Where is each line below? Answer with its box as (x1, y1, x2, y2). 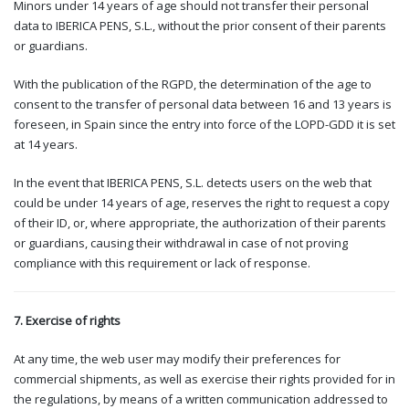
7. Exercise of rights (14, 311, 121, 329)
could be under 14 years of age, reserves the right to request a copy (14, 194, 390, 211)
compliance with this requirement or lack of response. (14, 254, 310, 271)
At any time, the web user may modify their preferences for (14, 350, 341, 367)
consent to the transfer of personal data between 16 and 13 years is (14, 95, 392, 112)
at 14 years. (14, 135, 78, 152)
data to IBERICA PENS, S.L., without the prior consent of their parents (14, 16, 386, 34)
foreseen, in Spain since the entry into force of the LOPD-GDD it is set (14, 115, 395, 132)
